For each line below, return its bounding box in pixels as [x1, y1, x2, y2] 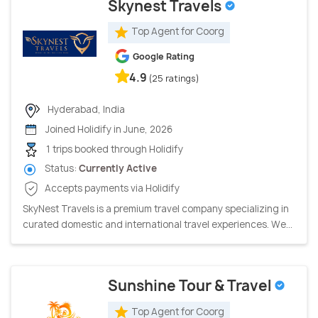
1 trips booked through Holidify [44, 142, 183, 155]
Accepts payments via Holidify [43, 181, 180, 194]
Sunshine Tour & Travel [108, 276, 274, 295]
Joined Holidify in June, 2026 [43, 123, 172, 136]
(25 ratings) [149, 72, 199, 84]
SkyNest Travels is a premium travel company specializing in [23, 202, 289, 215]
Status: [43, 162, 79, 175]
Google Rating [133, 50, 194, 62]
